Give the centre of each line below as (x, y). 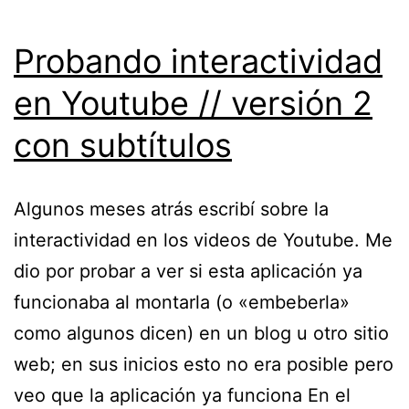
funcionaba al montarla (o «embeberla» (182, 302)
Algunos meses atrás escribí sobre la (171, 209)
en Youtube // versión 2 (193, 103)
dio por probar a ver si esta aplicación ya (188, 271)
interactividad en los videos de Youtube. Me (203, 240)
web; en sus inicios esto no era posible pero (204, 364)
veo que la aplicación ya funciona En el (182, 395)
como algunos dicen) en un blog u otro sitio (201, 333)
